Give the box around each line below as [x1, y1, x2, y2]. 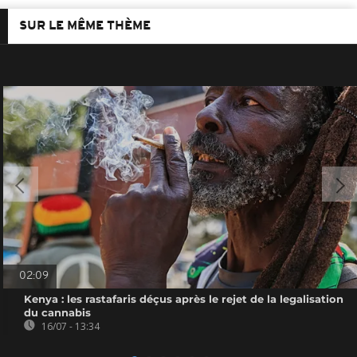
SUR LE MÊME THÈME [19, 19, 151, 33]
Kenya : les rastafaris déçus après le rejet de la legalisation [24, 292, 344, 305]
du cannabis [24, 305, 92, 319]
